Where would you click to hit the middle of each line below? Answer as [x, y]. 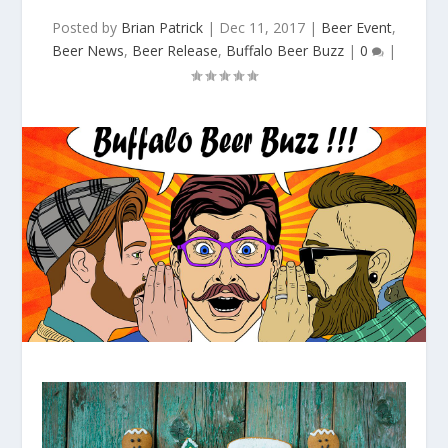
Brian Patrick [162, 27]
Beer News [88, 50]
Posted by [86, 27]
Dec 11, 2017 [262, 27]
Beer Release [175, 50]
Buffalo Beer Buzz [285, 50]
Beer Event [356, 27]
